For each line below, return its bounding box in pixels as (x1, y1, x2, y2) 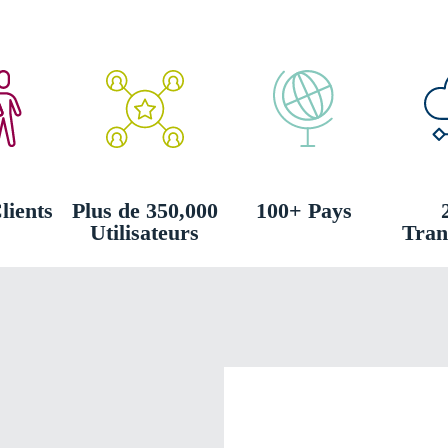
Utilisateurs (90, 220, 199, 245)
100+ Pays (255, 198, 352, 223)
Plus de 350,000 (71, 198, 218, 223)
